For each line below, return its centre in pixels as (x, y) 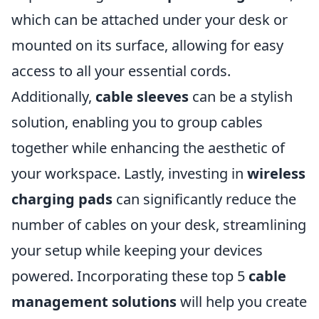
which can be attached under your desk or (150, 19)
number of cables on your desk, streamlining (159, 224)
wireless (276, 173)
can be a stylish (241, 96)
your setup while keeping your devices (137, 250)
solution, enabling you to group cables (137, 122)
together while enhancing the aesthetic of (148, 147)
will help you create (242, 301)
